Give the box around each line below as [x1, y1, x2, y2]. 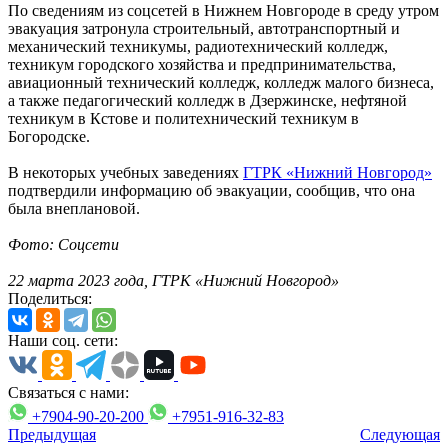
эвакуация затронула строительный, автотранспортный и [8, 19, 400, 37]
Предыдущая [8, 425, 96, 443]
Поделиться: [8, 289, 92, 307]
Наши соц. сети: [8, 331, 118, 349]
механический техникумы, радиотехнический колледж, [8, 37, 388, 55]
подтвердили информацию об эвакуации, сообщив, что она [8, 181, 415, 199]
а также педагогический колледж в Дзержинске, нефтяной [8, 91, 407, 109]
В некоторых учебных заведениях [8, 163, 243, 181]
